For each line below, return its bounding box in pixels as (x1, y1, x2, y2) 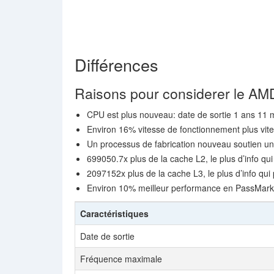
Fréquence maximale (80, 253, 162, 265)
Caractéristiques (80, 207, 149, 220)
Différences (75, 53, 158, 76)
